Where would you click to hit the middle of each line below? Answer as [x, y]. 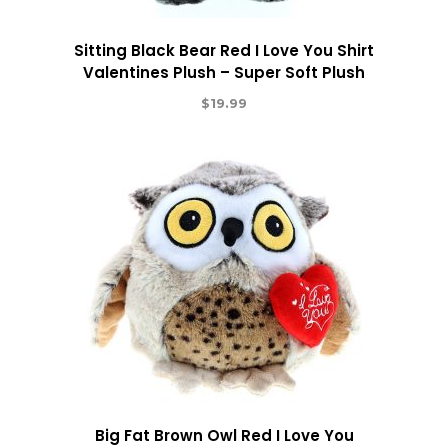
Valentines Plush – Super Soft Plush [224, 72]
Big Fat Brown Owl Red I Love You [224, 435]
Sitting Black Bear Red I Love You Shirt [224, 50]
